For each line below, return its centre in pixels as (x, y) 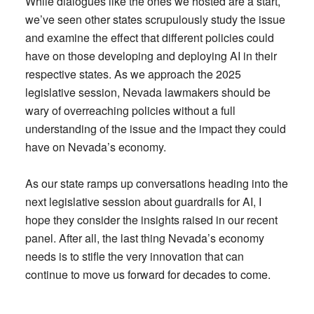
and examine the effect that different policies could (149, 37)
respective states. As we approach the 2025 (133, 74)
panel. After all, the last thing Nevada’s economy (144, 238)
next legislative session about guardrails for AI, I (143, 202)
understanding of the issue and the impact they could (155, 129)
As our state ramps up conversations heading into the (156, 183)
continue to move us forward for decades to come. (148, 274)
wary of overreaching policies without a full (130, 110)
